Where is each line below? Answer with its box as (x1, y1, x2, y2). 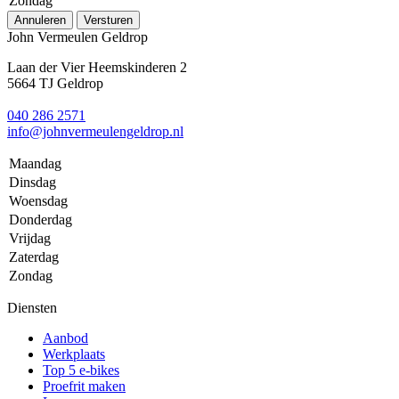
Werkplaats (43, 346, 105, 362)
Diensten (7, 299, 57, 315)
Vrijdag (9, 230, 51, 246)
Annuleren (14, 12, 66, 27)
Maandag (9, 155, 61, 171)
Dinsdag (9, 174, 56, 190)
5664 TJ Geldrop (7, 75, 103, 91)
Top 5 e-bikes (43, 362, 119, 378)
